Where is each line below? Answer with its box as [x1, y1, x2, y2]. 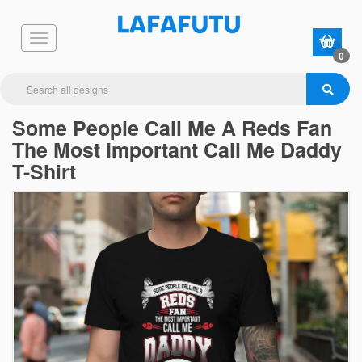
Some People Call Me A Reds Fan [12, 113, 332, 142]
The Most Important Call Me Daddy [12, 135, 342, 164]
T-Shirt [12, 157, 76, 186]
